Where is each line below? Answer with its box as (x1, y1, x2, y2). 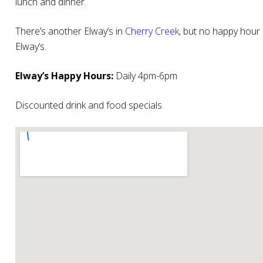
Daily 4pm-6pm (113, 69, 177, 83)
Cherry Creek (125, 25, 179, 38)
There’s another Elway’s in (15, 25, 125, 38)
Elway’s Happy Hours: (15, 69, 113, 83)
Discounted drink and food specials (15, 99, 162, 112)
